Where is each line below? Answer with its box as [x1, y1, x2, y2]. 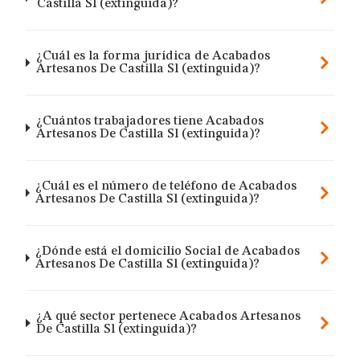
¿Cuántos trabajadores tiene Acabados [35, 115, 264, 128]
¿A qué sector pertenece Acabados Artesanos [36, 310, 301, 323]
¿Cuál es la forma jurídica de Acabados [35, 50, 270, 63]
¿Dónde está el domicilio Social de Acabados [35, 245, 301, 258]
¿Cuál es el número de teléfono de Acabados [35, 180, 297, 193]
